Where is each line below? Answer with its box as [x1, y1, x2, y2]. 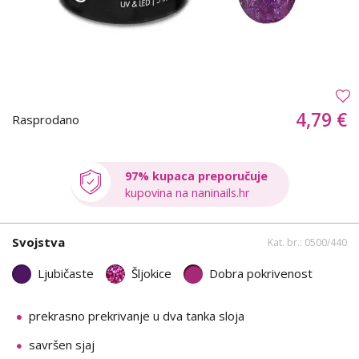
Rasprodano [12, 111, 83, 127]
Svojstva [12, 234, 65, 251]
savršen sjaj [29, 336, 95, 353]
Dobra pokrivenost [209, 265, 313, 282]
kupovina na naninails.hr [124, 184, 249, 200]
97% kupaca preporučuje [124, 167, 268, 184]
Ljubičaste [38, 265, 94, 282]
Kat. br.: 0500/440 [268, 236, 347, 250]
